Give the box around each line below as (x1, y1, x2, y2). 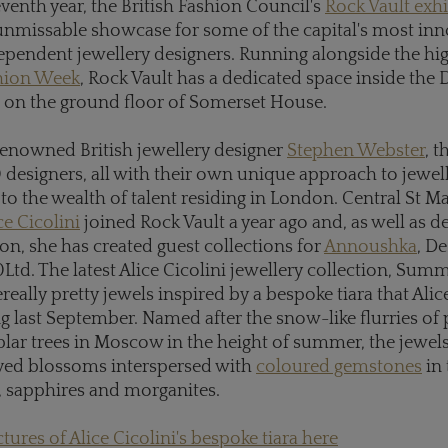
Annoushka (324, 237, 417, 258)
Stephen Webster (287, 141, 425, 162)
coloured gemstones (256, 357, 422, 378)
